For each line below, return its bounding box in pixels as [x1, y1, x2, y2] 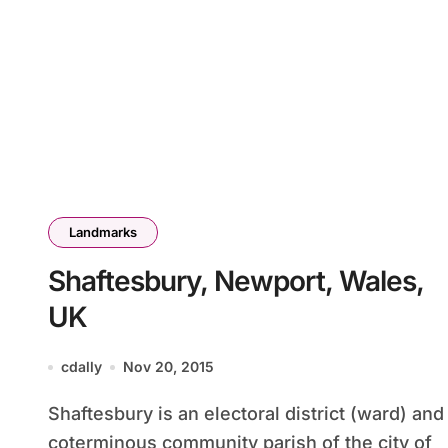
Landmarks [69, 224, 137, 240]
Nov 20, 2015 [123, 358, 214, 375]
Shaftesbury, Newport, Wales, [48, 264, 424, 298]
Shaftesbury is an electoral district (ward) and [48, 403, 60, 424]
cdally [61, 358, 102, 375]
